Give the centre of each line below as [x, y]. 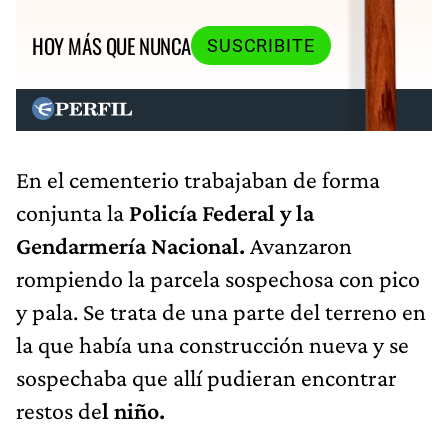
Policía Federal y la [221, 212]
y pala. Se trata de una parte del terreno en [221, 311]
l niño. [133, 410]
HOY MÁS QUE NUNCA [111, 46]
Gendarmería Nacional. [130, 245]
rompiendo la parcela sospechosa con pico [218, 278]
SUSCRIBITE [260, 45]
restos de [59, 410]
